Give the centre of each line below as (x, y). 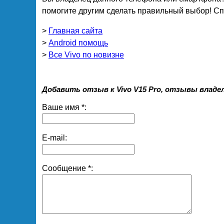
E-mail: (54, 138)
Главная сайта (75, 31)
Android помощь (78, 43)
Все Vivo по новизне (86, 55)
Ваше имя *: (64, 107)
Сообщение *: (67, 168)
